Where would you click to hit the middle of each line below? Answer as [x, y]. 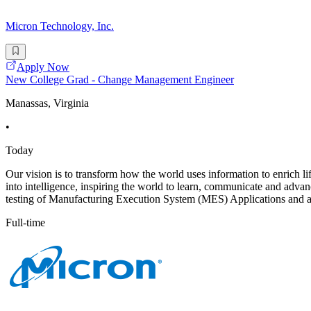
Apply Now [43, 67]
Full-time [25, 222]
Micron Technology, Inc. [60, 26]
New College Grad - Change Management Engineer [120, 79]
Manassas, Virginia [47, 103]
